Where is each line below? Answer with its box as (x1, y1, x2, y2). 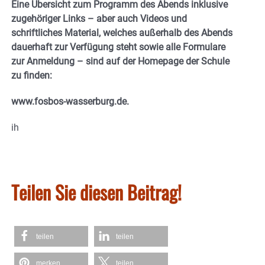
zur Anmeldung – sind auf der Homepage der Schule (11, 56, 230, 67)
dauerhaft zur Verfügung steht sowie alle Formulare (11, 41, 225, 53)
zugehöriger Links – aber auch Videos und (11, 13, 187, 25)
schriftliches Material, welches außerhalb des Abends (11, 27, 232, 39)
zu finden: (11, 70, 52, 82)
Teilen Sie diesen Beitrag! (11, 178, 182, 206)
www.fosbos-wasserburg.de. (11, 96, 129, 108)
